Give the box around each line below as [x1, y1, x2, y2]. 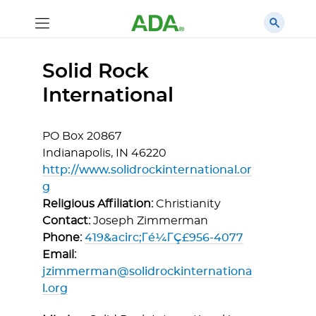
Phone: [42, 232, 85, 243]
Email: [42, 249, 76, 260]
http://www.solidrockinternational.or [42, 164, 252, 176]
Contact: [42, 215, 93, 226]
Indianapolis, [42, 147, 113, 159]
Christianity [156, 198, 221, 209]
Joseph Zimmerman [93, 215, 208, 226]
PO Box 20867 [42, 130, 121, 142]
